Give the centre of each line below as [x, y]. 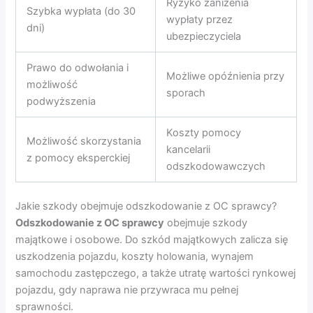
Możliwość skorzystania [84, 141]
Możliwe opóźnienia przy [226, 77]
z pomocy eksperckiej [79, 158]
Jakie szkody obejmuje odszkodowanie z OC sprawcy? [146, 206]
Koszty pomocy [204, 133]
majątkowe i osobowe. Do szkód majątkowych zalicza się [152, 240]
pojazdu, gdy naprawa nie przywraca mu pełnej [127, 290]
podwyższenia [61, 102]
